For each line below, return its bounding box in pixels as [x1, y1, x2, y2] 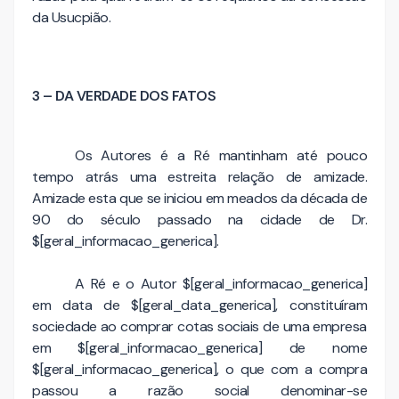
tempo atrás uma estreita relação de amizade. [32, 167, 367, 186]
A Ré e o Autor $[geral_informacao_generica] [75, 273, 367, 293]
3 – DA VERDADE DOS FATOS [32, 86, 216, 106]
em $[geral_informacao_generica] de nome [32, 338, 367, 357]
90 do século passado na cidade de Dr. [32, 209, 367, 229]
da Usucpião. [32, 8, 114, 28]
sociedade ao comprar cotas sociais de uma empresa [32, 316, 367, 336]
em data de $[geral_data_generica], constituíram [32, 295, 367, 314]
